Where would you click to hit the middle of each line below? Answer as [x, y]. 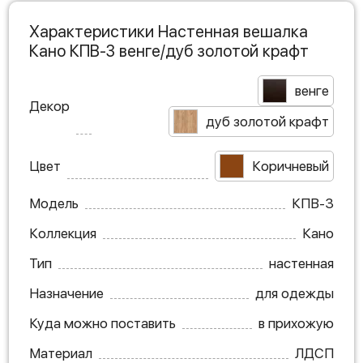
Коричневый [290, 167]
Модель [54, 204]
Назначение [66, 294]
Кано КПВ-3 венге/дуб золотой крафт [169, 51]
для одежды [295, 294]
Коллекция [63, 234]
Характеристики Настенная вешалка [169, 32]
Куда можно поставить [102, 324]
